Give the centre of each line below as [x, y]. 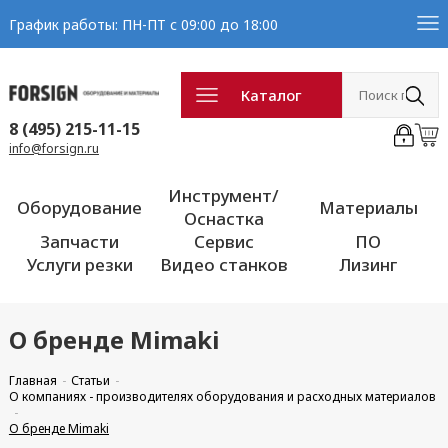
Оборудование [80, 207]
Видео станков [223, 264]
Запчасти [80, 241]
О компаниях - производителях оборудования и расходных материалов [222, 396]
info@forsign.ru [53, 148]
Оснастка [223, 218]
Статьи [90, 380]
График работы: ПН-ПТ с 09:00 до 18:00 [143, 24]
